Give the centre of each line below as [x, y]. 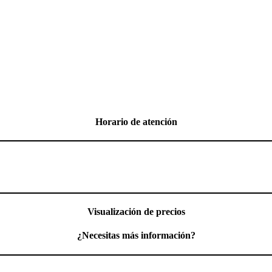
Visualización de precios [136, 212]
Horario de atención [136, 121]
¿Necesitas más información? [136, 236]
